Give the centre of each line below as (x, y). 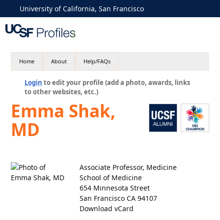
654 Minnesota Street (115, 188)
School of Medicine (111, 178)
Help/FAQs (97, 61)
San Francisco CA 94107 (119, 198)
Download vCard (107, 208)
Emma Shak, (63, 111)
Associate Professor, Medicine (128, 167)
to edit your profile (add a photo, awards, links (116, 82)
